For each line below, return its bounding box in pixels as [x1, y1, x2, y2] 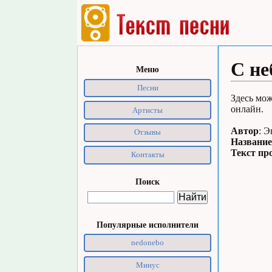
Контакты [131, 150, 165, 160]
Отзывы [134, 127, 161, 137]
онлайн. [231, 104, 263, 114]
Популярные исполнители [97, 219, 199, 229]
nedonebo [131, 238, 164, 248]
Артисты [132, 105, 163, 115]
